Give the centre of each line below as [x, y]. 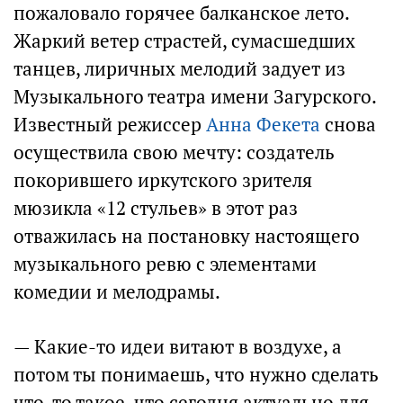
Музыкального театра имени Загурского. [195, 97]
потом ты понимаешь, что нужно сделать [196, 375]
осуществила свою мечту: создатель [174, 152]
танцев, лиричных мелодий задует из [179, 69]
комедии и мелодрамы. [117, 292]
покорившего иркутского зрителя [163, 180]
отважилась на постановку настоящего [187, 236]
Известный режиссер [110, 125]
